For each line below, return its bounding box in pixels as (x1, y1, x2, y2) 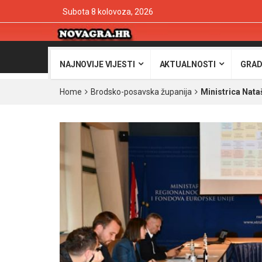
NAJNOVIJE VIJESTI (60, 60, 135, 69)
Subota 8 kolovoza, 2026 (63, 7, 153, 16)
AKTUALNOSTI (159, 60, 216, 69)
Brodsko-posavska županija (91, 87, 192, 96)
